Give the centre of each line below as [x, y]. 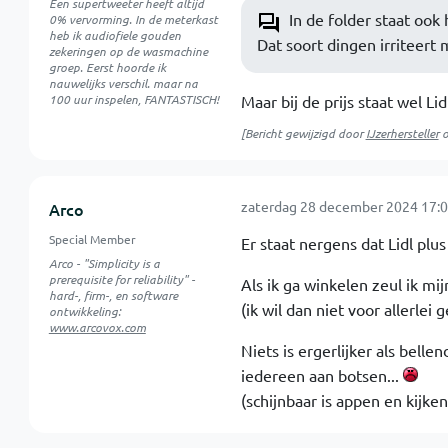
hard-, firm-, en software [113, 295]
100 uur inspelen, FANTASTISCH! [133, 99]
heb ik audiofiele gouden [114, 35]
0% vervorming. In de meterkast [133, 19]
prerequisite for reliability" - [121, 279]
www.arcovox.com [97, 327]
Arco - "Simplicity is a [104, 263]
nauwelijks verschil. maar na [123, 83]
